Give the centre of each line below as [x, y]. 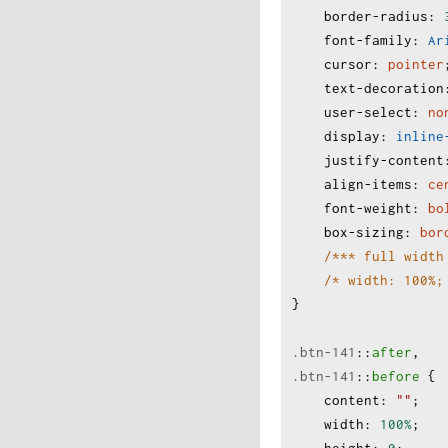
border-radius [376, 16]
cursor [348, 64]
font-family [368, 40]
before [396, 376]
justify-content [384, 160]
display [352, 136]
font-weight [368, 208]
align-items [368, 184]
